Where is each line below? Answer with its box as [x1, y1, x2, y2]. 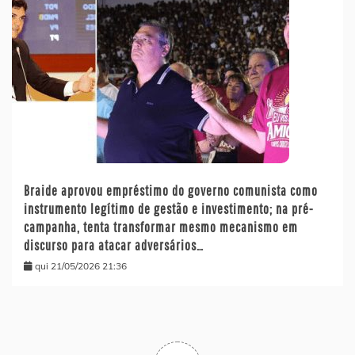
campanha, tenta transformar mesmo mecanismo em [24, 219, 298, 236]
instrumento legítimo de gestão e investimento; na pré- [24, 200, 314, 218]
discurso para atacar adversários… [24, 237, 204, 254]
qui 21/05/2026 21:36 [35, 260, 127, 273]
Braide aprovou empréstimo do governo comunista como [24, 182, 318, 200]
